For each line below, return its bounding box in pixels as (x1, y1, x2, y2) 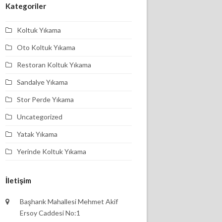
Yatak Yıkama (17, 130, 58, 138)
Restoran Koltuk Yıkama (17, 60, 92, 69)
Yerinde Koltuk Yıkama (17, 147, 87, 156)
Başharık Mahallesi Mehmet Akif (20, 197, 118, 206)
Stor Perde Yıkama (17, 95, 74, 104)
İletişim (5, 176, 32, 185)
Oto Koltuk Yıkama (17, 43, 76, 52)
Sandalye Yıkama (17, 78, 68, 86)
